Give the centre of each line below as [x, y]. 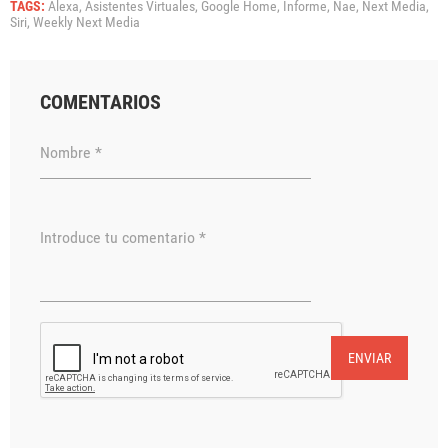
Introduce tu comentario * [123, 237]
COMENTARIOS [100, 102]
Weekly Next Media [86, 22]
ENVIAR [369, 358]
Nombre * [71, 152]
